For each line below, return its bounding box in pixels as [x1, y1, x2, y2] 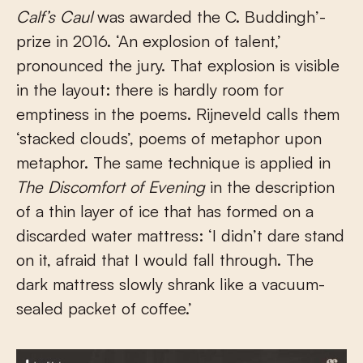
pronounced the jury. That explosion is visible [16, 55, 340, 76]
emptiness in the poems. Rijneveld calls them [16, 104, 340, 125]
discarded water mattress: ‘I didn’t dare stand [16, 225, 344, 246]
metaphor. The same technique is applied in [16, 152, 331, 173]
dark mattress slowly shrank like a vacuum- [16, 274, 325, 295]
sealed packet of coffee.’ [16, 298, 192, 319]
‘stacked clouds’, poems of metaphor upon [16, 128, 322, 149]
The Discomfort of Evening [16, 177, 205, 198]
